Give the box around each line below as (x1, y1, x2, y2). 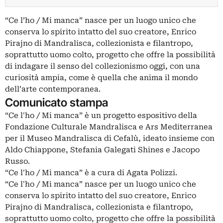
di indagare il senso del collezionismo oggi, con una (5, 61, 200, 71)
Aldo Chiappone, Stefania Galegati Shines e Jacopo (5, 145, 200, 154)
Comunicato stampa (5, 95, 108, 109)
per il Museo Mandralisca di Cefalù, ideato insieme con (5, 133, 215, 143)
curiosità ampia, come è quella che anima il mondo (5, 73, 198, 82)
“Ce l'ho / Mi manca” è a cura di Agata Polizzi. (5, 168, 177, 177)
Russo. (5, 156, 30, 166)
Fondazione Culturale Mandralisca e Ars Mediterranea (5, 122, 213, 131)
